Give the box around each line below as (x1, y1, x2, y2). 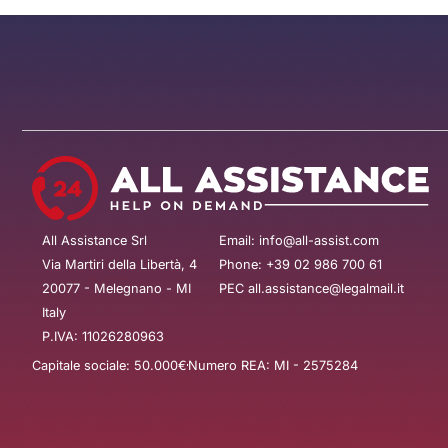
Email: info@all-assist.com (218, 232, 379, 248)
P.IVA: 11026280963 (42, 328, 164, 344)
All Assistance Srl (42, 232, 147, 248)
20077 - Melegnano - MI (42, 280, 191, 296)
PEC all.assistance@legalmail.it (218, 280, 404, 296)
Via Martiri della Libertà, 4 (42, 256, 197, 272)
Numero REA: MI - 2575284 (188, 357, 358, 373)
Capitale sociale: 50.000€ (32, 357, 187, 373)
